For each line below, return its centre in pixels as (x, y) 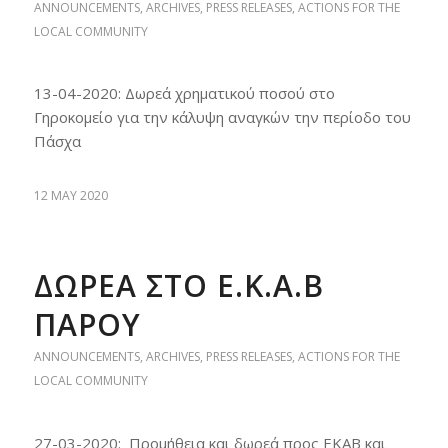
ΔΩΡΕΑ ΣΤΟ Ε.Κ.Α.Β (178, 285)
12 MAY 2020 (70, 195)
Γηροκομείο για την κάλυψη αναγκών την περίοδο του (222, 117)
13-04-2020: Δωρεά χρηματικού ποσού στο (184, 93)
